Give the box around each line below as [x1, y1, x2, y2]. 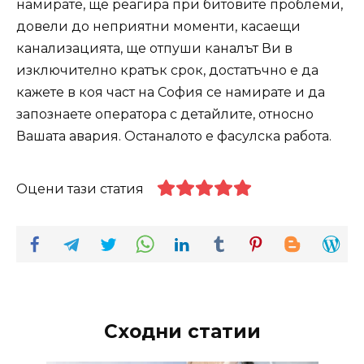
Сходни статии [103, 319, 261, 343]
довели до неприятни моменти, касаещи [16, 18, 301, 34]
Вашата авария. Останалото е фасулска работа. [16, 128, 331, 144]
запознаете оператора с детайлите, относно [16, 106, 314, 122]
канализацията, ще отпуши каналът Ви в [16, 40, 292, 56]
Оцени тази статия [16, 180, 144, 197]
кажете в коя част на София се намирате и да [16, 84, 325, 100]
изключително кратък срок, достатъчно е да [16, 62, 318, 78]
